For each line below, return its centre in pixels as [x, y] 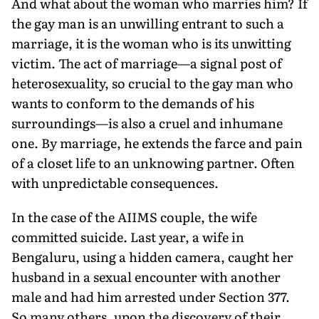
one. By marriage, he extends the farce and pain [157, 142]
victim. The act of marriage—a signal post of [147, 63]
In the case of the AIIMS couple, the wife [134, 216]
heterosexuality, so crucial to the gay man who [152, 83]
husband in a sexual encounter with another [146, 276]
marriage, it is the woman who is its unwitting [151, 43]
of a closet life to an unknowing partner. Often [153, 162]
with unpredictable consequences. [115, 182]
